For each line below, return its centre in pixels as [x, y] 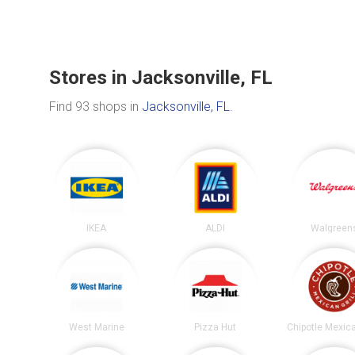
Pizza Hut [216, 327]
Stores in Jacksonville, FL [161, 78]
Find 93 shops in [95, 107]
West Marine [96, 327]
